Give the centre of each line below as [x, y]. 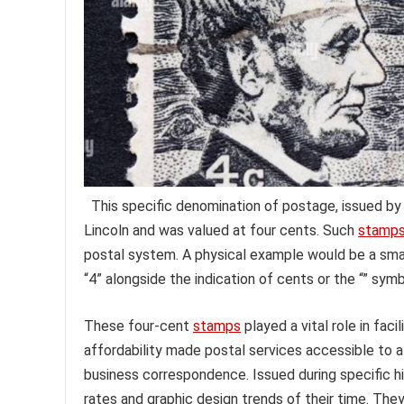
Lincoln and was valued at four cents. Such [221, 231]
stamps [217, 326]
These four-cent [138, 326]
